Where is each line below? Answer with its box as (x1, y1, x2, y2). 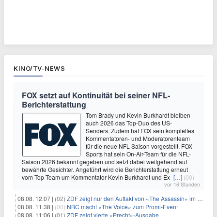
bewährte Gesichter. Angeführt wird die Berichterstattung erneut (22, 165, 188, 173)
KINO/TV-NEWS (14, 64, 65, 72)
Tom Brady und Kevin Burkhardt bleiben (86, 110, 190, 119)
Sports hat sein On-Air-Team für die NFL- (86, 149, 191, 158)
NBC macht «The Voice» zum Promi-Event (67, 202, 178, 211)
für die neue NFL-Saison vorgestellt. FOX (86, 141, 192, 150)
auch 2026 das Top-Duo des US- (86, 118, 172, 127)
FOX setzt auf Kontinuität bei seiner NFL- (22, 89, 170, 101)
